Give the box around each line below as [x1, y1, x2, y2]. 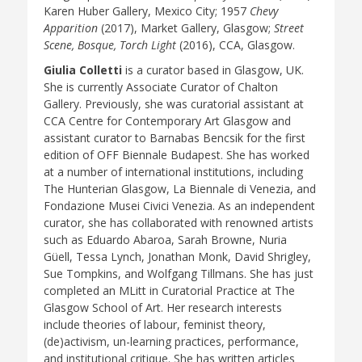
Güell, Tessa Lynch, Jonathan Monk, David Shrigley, [44, 248, 311, 264]
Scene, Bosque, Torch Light [44, 36, 176, 53]
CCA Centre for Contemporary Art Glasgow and [44, 112, 291, 128]
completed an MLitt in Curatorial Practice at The [44, 282, 295, 298]
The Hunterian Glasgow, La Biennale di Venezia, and [44, 180, 316, 196]
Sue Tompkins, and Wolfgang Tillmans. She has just [44, 265, 314, 281]
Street [274, 19, 304, 36]
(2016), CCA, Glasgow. [176, 36, 295, 53]
